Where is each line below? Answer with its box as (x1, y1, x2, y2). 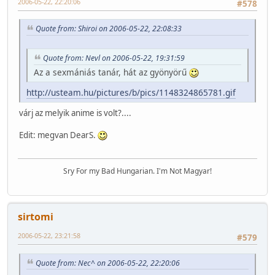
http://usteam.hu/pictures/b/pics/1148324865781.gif (26, 86, 236, 98)
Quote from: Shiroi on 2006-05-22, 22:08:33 (36, 23, 182, 34)
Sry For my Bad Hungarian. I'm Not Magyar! (63, 166, 212, 177)
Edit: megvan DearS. (19, 129, 98, 141)
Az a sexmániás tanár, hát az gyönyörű (34, 66, 189, 78)
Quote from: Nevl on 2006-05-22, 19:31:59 (43, 53, 185, 64)
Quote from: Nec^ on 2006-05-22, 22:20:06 (36, 257, 180, 268)
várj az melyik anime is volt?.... (19, 107, 131, 118)
